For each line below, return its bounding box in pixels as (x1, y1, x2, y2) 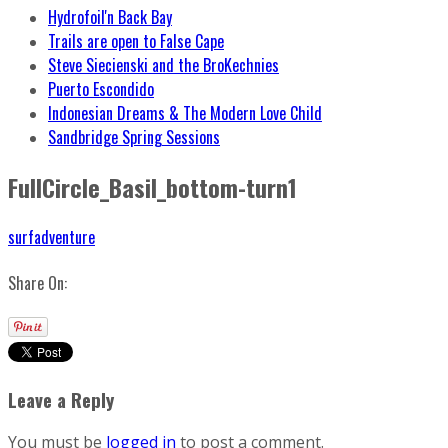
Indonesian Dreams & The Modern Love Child (48, 101, 322, 125)
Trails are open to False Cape (48, 29, 224, 53)
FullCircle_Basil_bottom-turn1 (8, 168, 297, 205)
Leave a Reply (8, 385, 114, 413)
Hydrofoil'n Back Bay (48, 5, 172, 29)
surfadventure (8, 224, 95, 249)
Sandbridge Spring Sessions (48, 125, 220, 149)
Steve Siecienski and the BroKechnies (48, 53, 279, 77)
